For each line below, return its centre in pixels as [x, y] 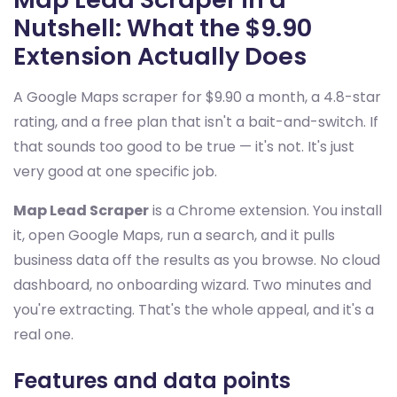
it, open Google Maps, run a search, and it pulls [174, 235]
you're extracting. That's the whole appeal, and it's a [194, 310]
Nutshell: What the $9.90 [163, 28]
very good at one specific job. [115, 171]
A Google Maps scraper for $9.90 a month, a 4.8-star [197, 97]
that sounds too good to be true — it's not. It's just [184, 147]
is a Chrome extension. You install [265, 210]
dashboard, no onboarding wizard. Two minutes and [192, 285]
